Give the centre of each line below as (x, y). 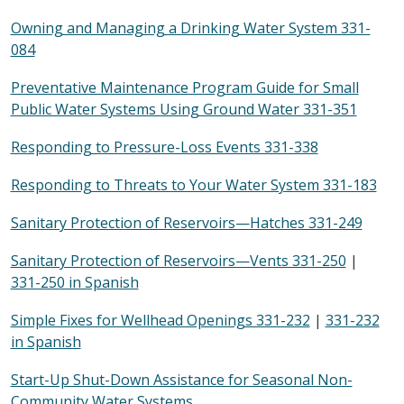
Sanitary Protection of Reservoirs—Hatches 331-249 (186, 222)
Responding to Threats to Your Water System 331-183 (193, 184)
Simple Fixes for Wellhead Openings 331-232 (160, 320)
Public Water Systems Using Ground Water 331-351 (184, 109)
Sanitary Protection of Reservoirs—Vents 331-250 (178, 260)
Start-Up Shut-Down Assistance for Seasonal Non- (181, 379)
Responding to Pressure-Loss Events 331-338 (164, 147)
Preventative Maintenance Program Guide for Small (184, 87)
